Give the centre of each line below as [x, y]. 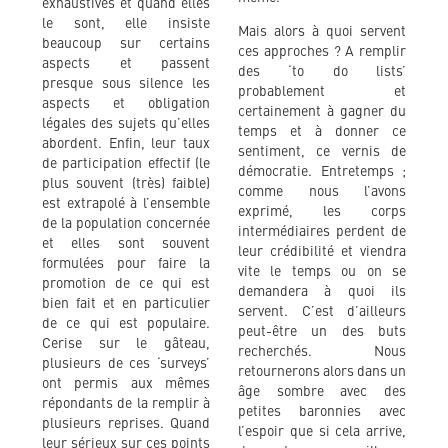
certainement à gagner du [322, 111]
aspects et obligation [126, 103]
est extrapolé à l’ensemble [126, 203]
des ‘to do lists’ [322, 71]
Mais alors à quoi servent [322, 31]
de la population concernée [126, 223]
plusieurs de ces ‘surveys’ [126, 363]
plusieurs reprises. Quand [126, 423]
